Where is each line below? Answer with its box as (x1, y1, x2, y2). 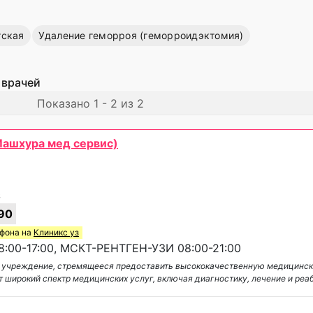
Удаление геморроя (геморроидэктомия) (38, 29, 244, 41)
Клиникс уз (34, 227, 79, 238)
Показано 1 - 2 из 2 (36, 96, 144, 110)
